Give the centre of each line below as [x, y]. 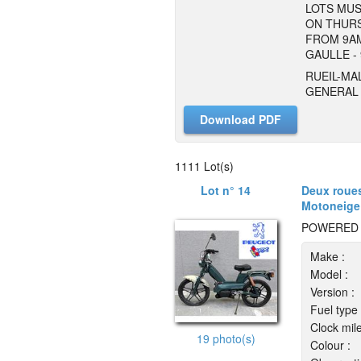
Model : [329, 274]
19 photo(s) [226, 338]
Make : [327, 257]
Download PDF [241, 120]
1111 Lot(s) [204, 166]
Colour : [330, 345]
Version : [332, 292]
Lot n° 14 [226, 191]
